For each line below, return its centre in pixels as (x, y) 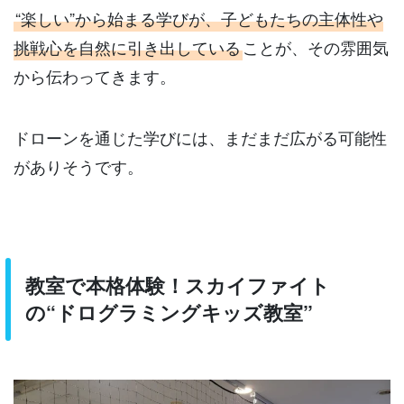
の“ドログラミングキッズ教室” (169, 312)
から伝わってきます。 (95, 75)
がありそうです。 (78, 165)
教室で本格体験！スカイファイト (177, 285)
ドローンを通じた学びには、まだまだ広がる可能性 (200, 137)
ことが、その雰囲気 (316, 46)
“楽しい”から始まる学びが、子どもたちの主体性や (199, 18)
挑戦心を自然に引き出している (127, 46)
